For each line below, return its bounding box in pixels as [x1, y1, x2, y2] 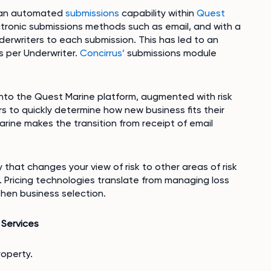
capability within [119, 7, 197, 19]
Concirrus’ [80, 47, 125, 59]
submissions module [125, 47, 217, 59]
